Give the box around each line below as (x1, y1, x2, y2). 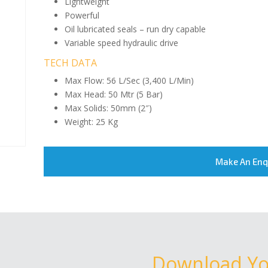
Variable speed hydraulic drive (65, 37, 179, 48)
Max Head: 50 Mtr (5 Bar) (65, 89, 163, 100)
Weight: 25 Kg (65, 116, 118, 127)
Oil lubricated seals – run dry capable (65, 23, 206, 35)
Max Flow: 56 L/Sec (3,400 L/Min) (65, 75, 194, 86)
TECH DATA (44, 56, 98, 69)
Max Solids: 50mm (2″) (65, 102, 153, 114)
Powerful (65, 10, 100, 21)
